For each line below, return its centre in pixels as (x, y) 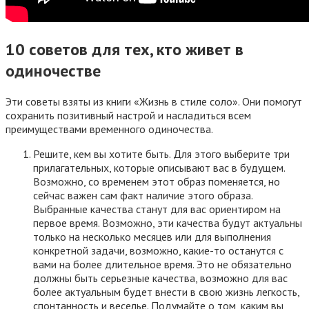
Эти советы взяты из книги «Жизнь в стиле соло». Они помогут (154, 102)
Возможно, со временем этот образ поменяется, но (157, 182)
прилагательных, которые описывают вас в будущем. (159, 168)
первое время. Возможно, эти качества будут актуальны (168, 223)
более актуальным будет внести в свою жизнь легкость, (166, 292)
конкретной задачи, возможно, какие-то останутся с (158, 251)
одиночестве (53, 70)
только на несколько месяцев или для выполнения (152, 237)
